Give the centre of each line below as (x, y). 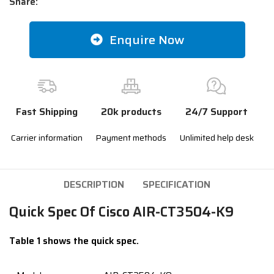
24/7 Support (217, 112)
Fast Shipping (47, 112)
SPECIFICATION (176, 184)
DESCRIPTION (94, 184)
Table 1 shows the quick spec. (74, 241)
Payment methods (131, 138)
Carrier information (47, 138)
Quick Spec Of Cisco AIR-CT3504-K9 (122, 212)
